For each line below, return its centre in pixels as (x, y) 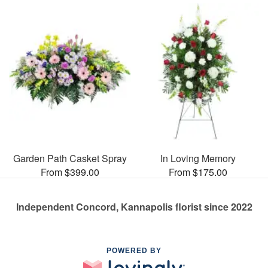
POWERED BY (134, 250)
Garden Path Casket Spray (70, 158)
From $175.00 (198, 172)
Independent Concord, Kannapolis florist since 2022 (134, 206)
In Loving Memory (198, 158)
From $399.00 (70, 172)
